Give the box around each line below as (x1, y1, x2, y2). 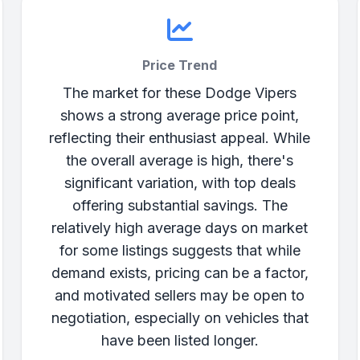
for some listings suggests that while (59, 242, 301, 259)
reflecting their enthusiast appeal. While (49, 129, 311, 146)
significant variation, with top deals (63, 174, 296, 191)
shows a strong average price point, (60, 107, 300, 124)
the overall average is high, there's (66, 152, 294, 169)
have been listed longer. (100, 332, 259, 349)
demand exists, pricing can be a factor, (51, 264, 309, 281)
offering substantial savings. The (72, 197, 288, 214)
